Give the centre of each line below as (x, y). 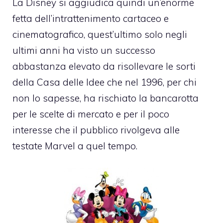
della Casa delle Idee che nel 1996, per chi (105, 82)
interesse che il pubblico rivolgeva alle (96, 130)
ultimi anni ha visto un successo (84, 50)
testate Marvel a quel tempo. (75, 146)
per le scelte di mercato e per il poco (91, 114)
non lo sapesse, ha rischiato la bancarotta (106, 98)
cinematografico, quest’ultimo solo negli (100, 34)
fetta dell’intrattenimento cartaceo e (91, 18)
